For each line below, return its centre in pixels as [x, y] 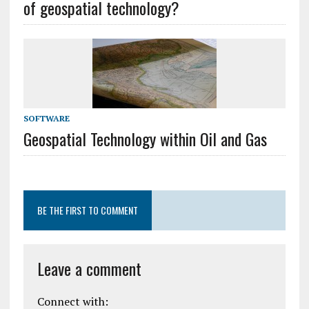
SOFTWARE [46, 119]
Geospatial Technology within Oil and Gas [145, 139]
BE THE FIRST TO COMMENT [87, 210]
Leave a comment [89, 269]
